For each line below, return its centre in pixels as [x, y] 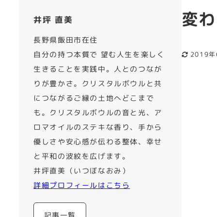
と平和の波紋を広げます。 [82, 156]
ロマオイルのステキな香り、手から [98, 127]
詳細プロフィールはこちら [82, 185]
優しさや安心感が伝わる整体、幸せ [98, 142]
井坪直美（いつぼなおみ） [82, 171]
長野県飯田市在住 [66, 40]
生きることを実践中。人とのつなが [98, 69]
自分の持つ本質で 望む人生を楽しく [99, 54]
